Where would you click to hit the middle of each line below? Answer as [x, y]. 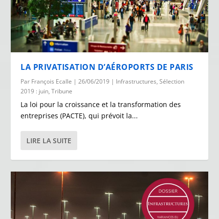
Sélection [172, 81]
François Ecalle [52, 81]
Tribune [62, 91]
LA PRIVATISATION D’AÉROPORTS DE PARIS [107, 67]
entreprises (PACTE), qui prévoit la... [79, 115]
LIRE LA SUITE [49, 140]
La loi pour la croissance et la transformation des [101, 104]
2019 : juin [35, 91]
